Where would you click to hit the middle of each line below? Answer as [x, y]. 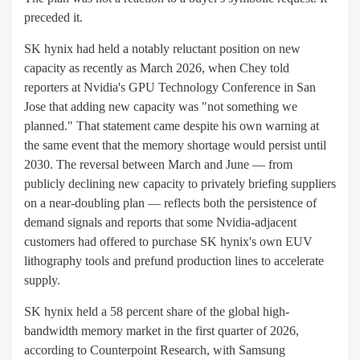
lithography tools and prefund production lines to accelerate [174, 261]
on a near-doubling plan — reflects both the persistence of [170, 203]
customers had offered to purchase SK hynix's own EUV [168, 242]
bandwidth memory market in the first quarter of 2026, [162, 331]
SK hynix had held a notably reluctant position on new [162, 49]
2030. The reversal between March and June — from [158, 165]
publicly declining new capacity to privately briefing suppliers [180, 184]
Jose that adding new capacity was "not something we [161, 107]
